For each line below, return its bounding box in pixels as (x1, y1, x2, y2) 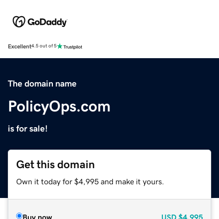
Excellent (8, 43, 31, 49)
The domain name (8, 79, 77, 88)
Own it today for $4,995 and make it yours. (16, 177, 164, 185)
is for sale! (8, 124, 48, 133)
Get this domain (16, 158, 95, 170)
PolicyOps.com (8, 98, 110, 114)
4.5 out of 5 (31, 44, 57, 49)
